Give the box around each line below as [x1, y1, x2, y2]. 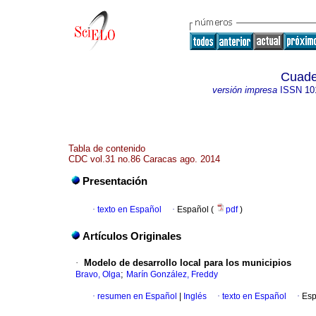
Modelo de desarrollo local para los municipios [84, 257, 291, 269]
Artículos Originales [83, 231, 181, 243]
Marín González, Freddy [126, 269, 218, 280]
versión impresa [212, 85, 277, 95]
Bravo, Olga [75, 269, 121, 280]
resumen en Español [97, 291, 177, 302]
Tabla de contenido [68, 143, 145, 154]
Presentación [83, 176, 147, 188]
